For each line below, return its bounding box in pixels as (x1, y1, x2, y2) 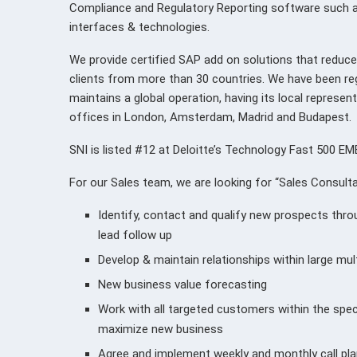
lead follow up (98, 227, 172, 242)
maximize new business (98, 321, 223, 336)
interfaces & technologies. (69, 19, 210, 34)
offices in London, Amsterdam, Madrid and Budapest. (69, 109, 351, 124)
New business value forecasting (98, 277, 267, 292)
